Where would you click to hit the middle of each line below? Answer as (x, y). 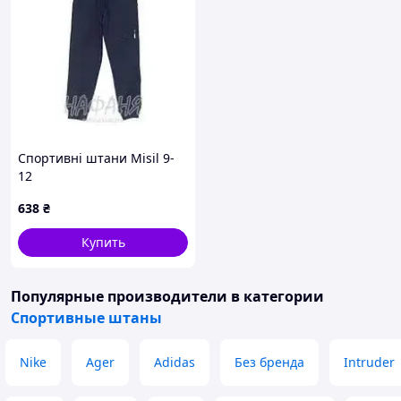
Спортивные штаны (86, 318)
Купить (103, 242)
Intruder (369, 362)
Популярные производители (119, 296)
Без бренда (269, 362)
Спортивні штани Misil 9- (96, 158)
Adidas (175, 362)
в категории (276, 296)
